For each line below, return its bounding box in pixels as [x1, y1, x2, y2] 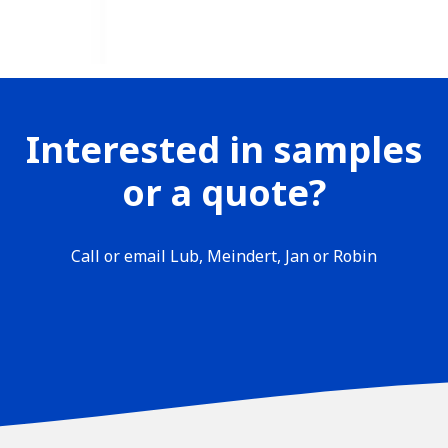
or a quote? [122, 168, 326, 217]
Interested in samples [25, 125, 423, 174]
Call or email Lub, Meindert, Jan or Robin [71, 245, 377, 267]
